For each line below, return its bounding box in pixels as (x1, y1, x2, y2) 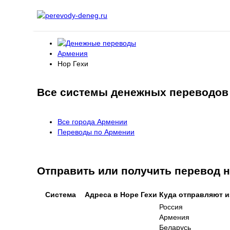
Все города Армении (57, 117, 127, 126)
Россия (159, 202, 183, 211)
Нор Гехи (57, 60, 88, 68)
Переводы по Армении (57, 127, 135, 136)
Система (45, 190, 76, 199)
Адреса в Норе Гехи (85, 190, 157, 199)
